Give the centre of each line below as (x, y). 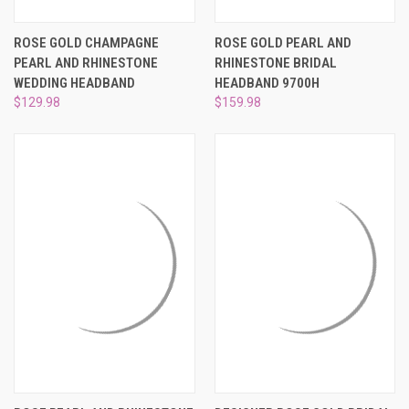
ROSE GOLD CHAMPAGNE (86, 42)
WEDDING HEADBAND (74, 83)
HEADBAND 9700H (267, 83)
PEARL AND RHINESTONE (86, 63)
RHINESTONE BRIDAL (275, 63)
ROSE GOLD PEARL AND (283, 42)
